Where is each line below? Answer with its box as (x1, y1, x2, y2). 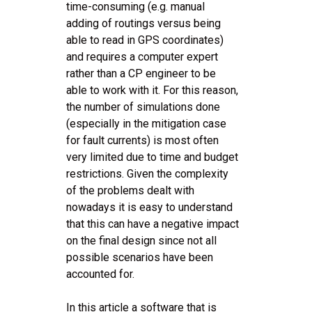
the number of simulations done (66, 100, 220, 114)
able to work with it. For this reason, (66, 83, 238, 97)
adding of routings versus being (66, 16, 221, 30)
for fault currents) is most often (66, 133, 219, 147)
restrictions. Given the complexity (66, 166, 228, 180)
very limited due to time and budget (66, 150, 238, 164)
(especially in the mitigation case (66, 116, 226, 130)
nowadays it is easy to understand (66, 200, 233, 214)
